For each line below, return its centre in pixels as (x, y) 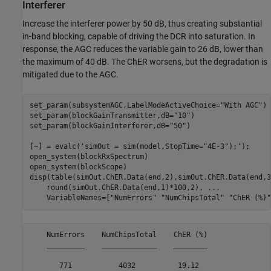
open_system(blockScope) (78, 167)
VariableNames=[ (70, 198)
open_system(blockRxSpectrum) (89, 157)
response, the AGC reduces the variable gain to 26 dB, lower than (143, 49)
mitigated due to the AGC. (70, 74)
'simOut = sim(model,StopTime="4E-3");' (161, 147)
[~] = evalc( (55, 147)
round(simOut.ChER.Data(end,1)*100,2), (118, 188)
